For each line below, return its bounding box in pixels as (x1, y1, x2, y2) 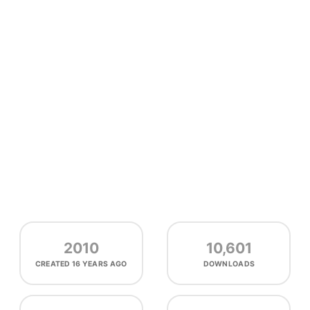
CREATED (35, 259, 73, 268)
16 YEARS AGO (72, 259, 127, 268)
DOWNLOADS (203, 259, 255, 268)
